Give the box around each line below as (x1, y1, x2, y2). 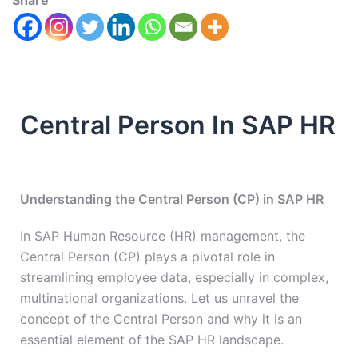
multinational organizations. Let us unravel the (20, 290, 299, 307)
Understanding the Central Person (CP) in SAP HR (20, 191, 324, 208)
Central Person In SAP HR (20, 109, 336, 141)
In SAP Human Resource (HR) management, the (20, 228, 305, 245)
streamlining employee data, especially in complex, (20, 269, 328, 286)
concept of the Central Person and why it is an (20, 311, 302, 328)
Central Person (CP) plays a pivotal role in (20, 249, 275, 265)
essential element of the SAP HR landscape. (20, 332, 284, 348)
